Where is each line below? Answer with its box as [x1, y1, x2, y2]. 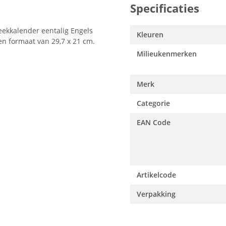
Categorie [137, 98, 170, 108]
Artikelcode [137, 170, 176, 180]
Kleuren [137, 30, 163, 39]
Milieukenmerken [137, 49, 197, 59]
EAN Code [137, 118, 171, 127]
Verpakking [137, 189, 176, 199]
